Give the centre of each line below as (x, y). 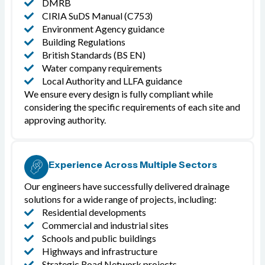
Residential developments (94, 212)
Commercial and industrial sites (105, 225)
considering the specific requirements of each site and (132, 107)
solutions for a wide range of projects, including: (120, 199)
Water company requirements (102, 68)
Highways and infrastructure (100, 251)
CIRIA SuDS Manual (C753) (97, 16)
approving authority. (65, 120)
